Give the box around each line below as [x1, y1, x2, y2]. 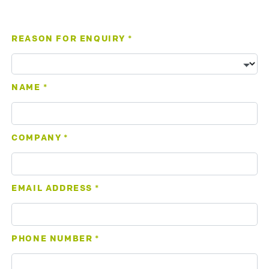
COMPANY [11, 134, 62, 144]
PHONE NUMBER [11, 235, 93, 244]
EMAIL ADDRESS [11, 184, 92, 194]
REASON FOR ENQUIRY [11, 35, 125, 44]
